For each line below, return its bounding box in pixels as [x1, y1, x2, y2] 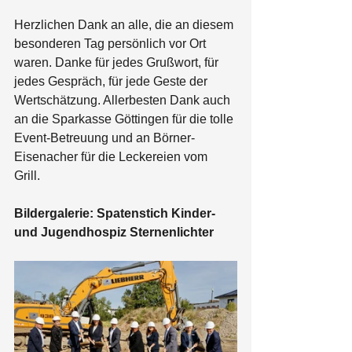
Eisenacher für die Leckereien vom [14, 150, 211, 163]
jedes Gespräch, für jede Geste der [14, 75, 211, 88]
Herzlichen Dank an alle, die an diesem [14, 18, 236, 31]
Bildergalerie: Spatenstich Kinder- [14, 207, 218, 220]
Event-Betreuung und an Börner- [14, 131, 195, 145]
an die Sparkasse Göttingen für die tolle [14, 112, 236, 126]
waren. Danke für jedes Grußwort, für [14, 56, 222, 69]
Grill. [14, 169, 43, 182]
